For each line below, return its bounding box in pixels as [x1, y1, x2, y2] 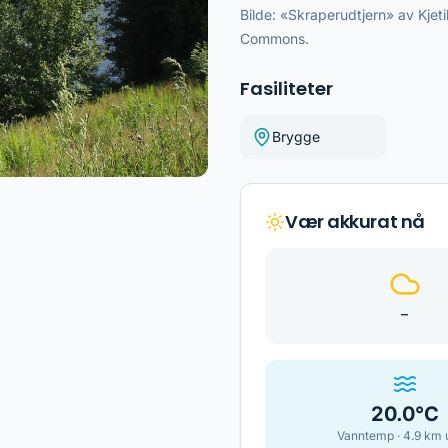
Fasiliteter [240, 76, 333, 101]
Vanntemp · [336, 428, 403, 443]
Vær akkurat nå [285, 209, 425, 234]
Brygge [272, 128, 320, 145]
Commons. [240, 30, 309, 47]
